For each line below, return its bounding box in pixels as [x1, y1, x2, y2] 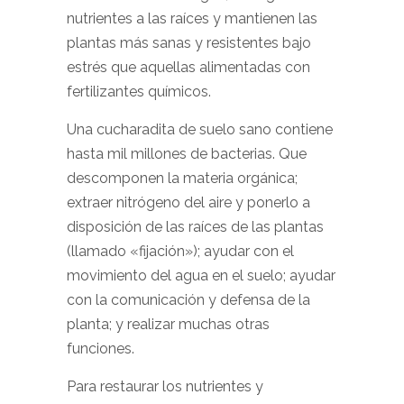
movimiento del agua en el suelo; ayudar [67, 267, 335, 284]
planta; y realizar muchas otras [67, 316, 270, 333]
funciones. [67, 340, 134, 357]
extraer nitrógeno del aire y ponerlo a [67, 194, 310, 211]
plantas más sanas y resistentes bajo [67, 34, 311, 51]
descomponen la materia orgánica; [67, 170, 298, 187]
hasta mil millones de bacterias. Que [67, 145, 307, 162]
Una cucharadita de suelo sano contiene [67, 121, 333, 138]
